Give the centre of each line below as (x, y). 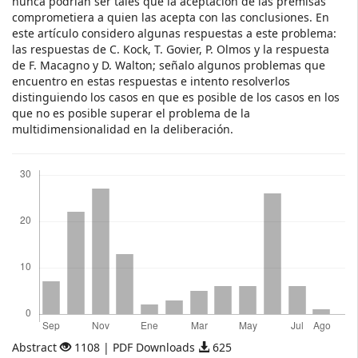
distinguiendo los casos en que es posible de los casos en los (176, 97)
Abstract (36, 347)
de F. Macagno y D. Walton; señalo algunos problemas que (169, 65)
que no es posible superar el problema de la (131, 113)
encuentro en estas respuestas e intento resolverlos (151, 81)
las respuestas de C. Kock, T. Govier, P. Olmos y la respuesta (171, 49)
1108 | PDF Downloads (135, 347)
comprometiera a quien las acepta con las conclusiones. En (171, 17)
